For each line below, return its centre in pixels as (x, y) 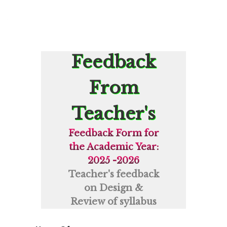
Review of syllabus (113, 202)
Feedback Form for (113, 133)
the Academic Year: (113, 147)
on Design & (113, 188)
